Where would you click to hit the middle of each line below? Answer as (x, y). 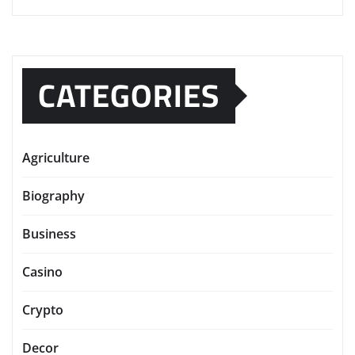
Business (49, 233)
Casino (42, 271)
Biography (53, 195)
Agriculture (56, 157)
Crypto (43, 309)
